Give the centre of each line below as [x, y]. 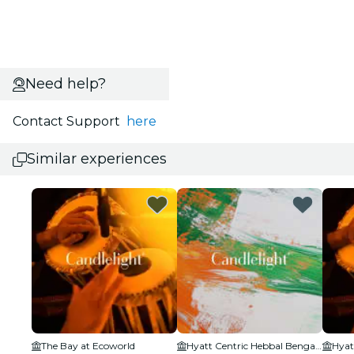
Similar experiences [97, 159]
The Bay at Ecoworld [88, 346]
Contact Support [70, 121]
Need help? [65, 84]
